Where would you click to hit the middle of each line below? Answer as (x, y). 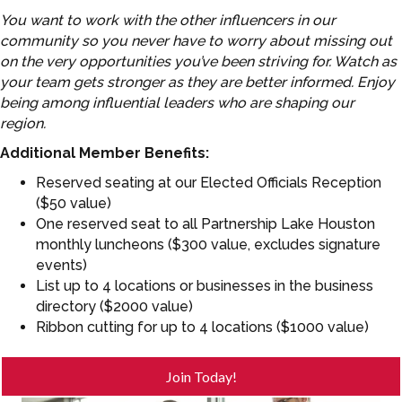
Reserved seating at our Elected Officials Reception (209, 183)
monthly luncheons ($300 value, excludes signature (208, 245)
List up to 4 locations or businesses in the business (205, 286)
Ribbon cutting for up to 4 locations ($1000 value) (202, 328)
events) (61, 266)
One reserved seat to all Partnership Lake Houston (205, 224)
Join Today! (201, 377)
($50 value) (74, 204)
